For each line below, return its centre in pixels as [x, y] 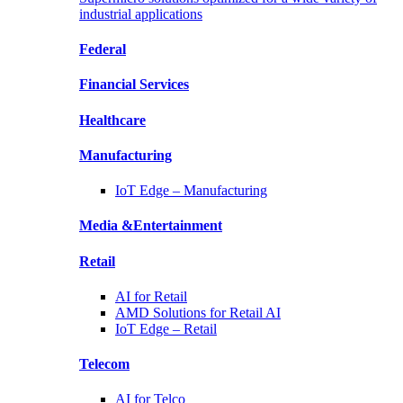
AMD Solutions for [172, 312]
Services [164, 85]
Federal [103, 49]
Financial [109, 85]
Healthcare [112, 120]
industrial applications [141, 13]
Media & [106, 226]
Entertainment [178, 226]
